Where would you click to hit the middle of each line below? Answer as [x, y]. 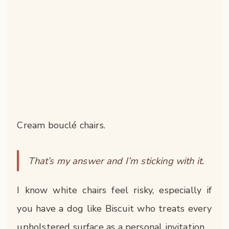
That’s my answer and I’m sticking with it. [116, 161]
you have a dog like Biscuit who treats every [114, 208]
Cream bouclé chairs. [61, 125]
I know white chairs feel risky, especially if [114, 190]
